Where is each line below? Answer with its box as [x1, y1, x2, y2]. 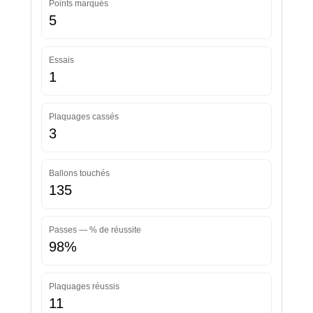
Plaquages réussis [48, 282, 119, 292]
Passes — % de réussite [48, 225, 141, 235]
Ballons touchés [48, 168, 110, 179]
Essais [48, 55, 74, 66]
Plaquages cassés [48, 112, 119, 122]
